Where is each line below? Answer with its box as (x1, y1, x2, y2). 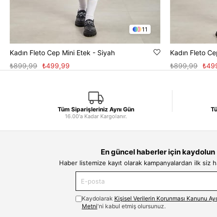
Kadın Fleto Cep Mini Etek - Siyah (10, 48, 115, 57)
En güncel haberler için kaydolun (100, 147, 215, 157)
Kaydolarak (81, 195, 114, 202)
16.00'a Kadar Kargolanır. (65, 113, 127, 120)
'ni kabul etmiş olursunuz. (97, 202, 166, 210)
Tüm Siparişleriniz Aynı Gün (58, 106, 134, 113)
